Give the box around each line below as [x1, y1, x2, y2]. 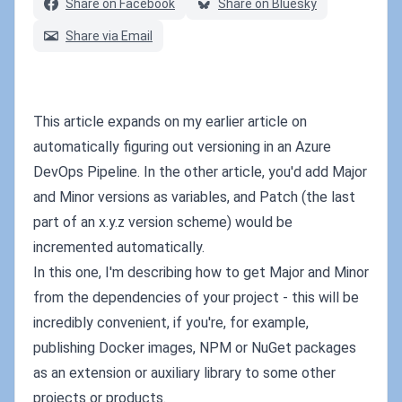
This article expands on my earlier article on [33, 113, 307, 130]
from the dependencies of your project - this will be [33, 289, 359, 306]
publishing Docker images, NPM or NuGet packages [33, 339, 356, 356]
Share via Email [66, 29, 153, 43]
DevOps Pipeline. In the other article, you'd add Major [33, 163, 367, 180]
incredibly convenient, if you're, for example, [33, 314, 309, 331]
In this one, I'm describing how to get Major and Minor [33, 264, 369, 281]
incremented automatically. [33, 239, 205, 256]
